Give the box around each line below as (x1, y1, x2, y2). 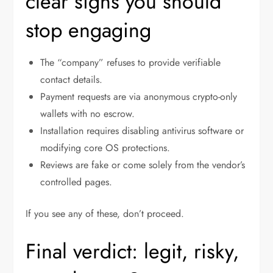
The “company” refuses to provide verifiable (40, 55, 221, 70)
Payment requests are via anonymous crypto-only (40, 90, 238, 104)
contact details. (40, 73, 103, 87)
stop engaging (26, 15, 152, 46)
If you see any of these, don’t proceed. (26, 207, 185, 221)
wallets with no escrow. (40, 107, 135, 121)
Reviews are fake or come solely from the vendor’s (40, 158, 246, 172)
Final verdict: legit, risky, (26, 236, 239, 267)
